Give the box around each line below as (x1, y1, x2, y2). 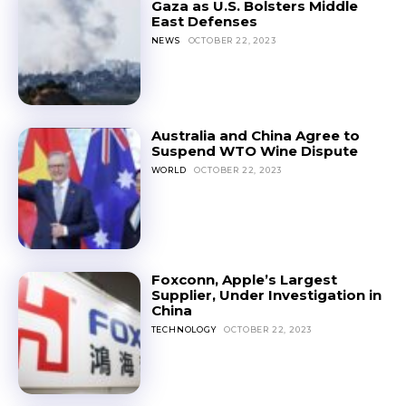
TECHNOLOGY (150, 324, 217, 335)
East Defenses (150, 13, 257, 30)
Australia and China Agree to (150, 126, 360, 144)
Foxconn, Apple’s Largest (150, 271, 337, 289)
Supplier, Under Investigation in (150, 286, 382, 304)
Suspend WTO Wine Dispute (150, 141, 358, 159)
